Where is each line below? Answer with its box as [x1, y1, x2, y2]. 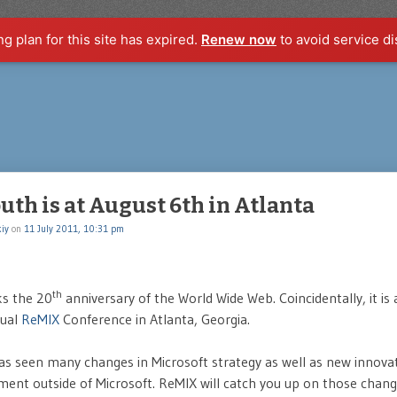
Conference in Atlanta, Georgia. [59, 310, 250, 328]
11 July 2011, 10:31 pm [24, 222, 124, 235]
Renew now [201, 31, 276, 48]
